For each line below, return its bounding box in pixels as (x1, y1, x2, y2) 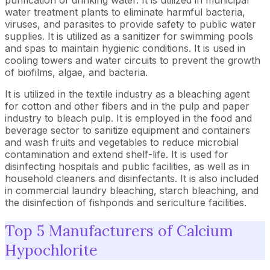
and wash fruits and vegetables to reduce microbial (5, 136, 239, 148)
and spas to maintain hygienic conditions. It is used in (5, 42, 245, 54)
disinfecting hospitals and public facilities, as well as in (5, 160, 250, 172)
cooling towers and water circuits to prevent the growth (5, 54, 260, 66)
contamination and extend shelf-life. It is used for (5, 148, 228, 160)
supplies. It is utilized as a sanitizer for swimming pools (5, 30, 253, 42)
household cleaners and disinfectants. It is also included (5, 172, 259, 184)
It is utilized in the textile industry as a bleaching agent (5, 88, 250, 100)
